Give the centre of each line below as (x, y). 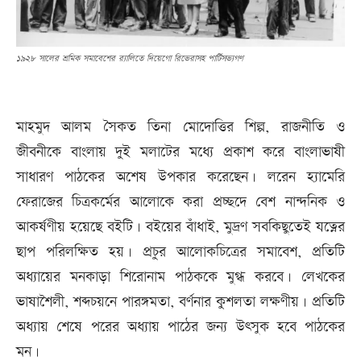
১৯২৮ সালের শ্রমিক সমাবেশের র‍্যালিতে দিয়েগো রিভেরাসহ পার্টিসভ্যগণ (130, 59)
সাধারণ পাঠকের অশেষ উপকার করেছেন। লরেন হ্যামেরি (180, 177)
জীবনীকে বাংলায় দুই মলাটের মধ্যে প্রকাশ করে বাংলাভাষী (180, 152)
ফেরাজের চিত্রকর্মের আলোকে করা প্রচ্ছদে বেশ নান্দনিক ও (180, 202)
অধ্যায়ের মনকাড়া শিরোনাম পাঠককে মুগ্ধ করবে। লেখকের (180, 277)
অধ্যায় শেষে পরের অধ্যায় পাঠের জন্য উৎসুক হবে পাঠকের (180, 327)
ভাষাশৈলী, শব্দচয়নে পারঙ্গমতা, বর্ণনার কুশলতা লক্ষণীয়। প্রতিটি (180, 302)
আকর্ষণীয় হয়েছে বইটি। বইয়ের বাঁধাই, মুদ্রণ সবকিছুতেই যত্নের (180, 227)
